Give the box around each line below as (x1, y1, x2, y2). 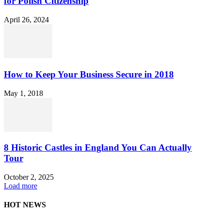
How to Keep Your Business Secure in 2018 (4, 69, 174, 79)
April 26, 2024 (4, 15, 49, 24)
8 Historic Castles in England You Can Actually (4, 142, 192, 153)
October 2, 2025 (4, 172, 54, 181)
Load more (4, 181, 37, 190)
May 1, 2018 (4, 89, 43, 97)
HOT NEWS (4, 201, 46, 209)
